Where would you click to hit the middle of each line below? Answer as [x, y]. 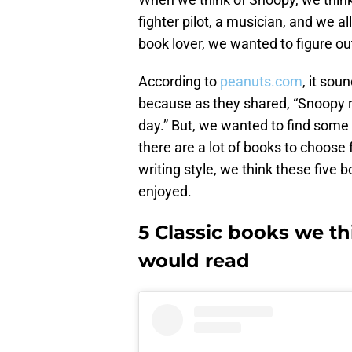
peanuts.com [261, 82]
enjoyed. [165, 192]
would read [194, 261]
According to [179, 82]
